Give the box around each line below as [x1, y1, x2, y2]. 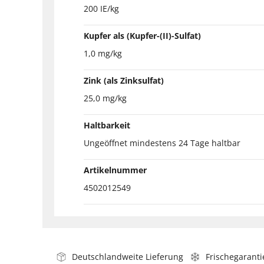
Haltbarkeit [84, 119, 130, 131]
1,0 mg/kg [84, 47, 122, 59]
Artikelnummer [84, 164, 147, 176]
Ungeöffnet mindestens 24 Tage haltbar [84, 137, 240, 148]
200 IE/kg [84, 2, 119, 14]
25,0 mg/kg [84, 92, 127, 104]
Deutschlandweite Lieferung [72, 250, 183, 262]
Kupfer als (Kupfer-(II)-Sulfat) [84, 29, 201, 41]
